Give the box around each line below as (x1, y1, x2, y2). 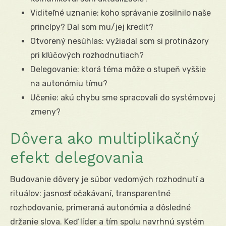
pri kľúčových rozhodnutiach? (30, 50, 144, 60)
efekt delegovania (10, 148, 143, 166)
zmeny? (30, 106, 61, 117)
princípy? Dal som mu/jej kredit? (30, 22, 153, 32)
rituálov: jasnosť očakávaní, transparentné (10, 188, 171, 198)
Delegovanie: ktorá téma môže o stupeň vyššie (30, 64, 206, 74)
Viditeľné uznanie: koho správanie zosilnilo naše (30, 8, 211, 18)
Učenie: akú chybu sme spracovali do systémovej (30, 92, 215, 102)
